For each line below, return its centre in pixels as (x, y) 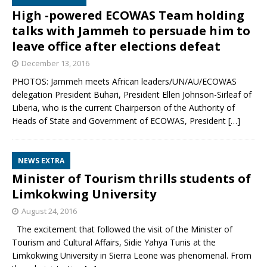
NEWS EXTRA (41, 161)
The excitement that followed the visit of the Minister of (122, 229)
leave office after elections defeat (116, 46)
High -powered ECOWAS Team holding (128, 15)
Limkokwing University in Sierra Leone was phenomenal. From (132, 256)
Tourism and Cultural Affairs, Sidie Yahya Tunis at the (114, 243)
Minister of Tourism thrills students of (131, 179)
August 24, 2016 (49, 211)
